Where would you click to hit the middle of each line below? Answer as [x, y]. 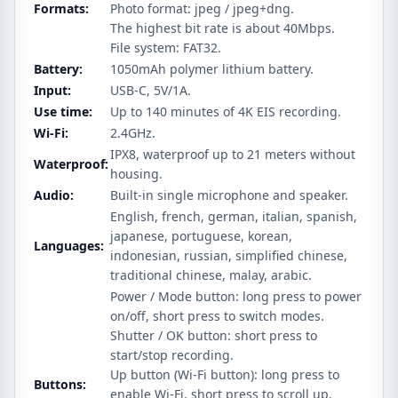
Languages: [69, 246]
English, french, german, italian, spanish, [234, 216]
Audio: [54, 195]
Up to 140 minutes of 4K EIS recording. [226, 111]
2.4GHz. [133, 133]
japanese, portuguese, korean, [201, 236]
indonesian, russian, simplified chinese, [229, 255]
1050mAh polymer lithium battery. [212, 69]
